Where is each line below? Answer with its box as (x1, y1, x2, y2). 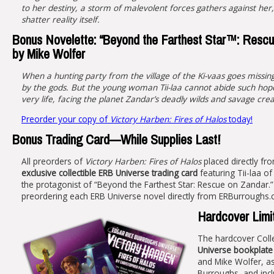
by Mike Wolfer (12, 42, 85, 67)
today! (226, 113, 253, 125)
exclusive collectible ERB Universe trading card (21, 166, 198, 179)
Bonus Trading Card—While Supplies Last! (12, 127, 220, 153)
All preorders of (21, 155, 85, 167)
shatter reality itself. (21, 13, 100, 25)
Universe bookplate (197, 243, 273, 256)
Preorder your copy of (21, 113, 110, 125)
